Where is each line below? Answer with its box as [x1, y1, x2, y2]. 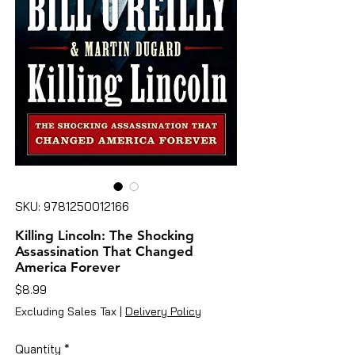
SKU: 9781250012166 [15, 198, 129, 214]
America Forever [15, 258, 120, 275]
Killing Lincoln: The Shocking [15, 227, 194, 243]
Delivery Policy [125, 303, 201, 319]
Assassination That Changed [15, 242, 193, 259]
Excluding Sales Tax [15, 303, 116, 319]
